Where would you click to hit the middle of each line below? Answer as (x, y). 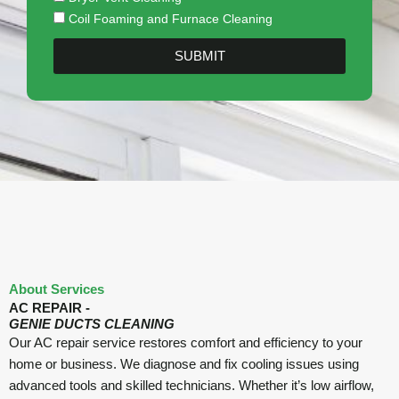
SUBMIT (199, 56)
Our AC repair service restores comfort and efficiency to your (186, 342)
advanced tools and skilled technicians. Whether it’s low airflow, (191, 385)
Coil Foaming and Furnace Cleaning (171, 18)
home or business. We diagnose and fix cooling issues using (184, 364)
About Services (57, 289)
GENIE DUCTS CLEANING (92, 324)
